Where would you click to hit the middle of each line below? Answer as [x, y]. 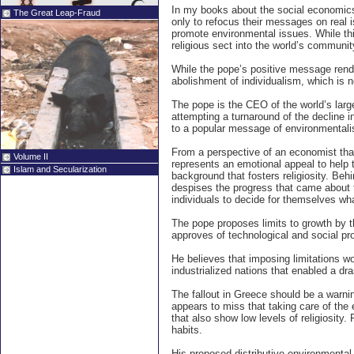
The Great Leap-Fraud [57, 13]
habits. [187, 330]
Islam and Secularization [61, 169]
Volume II [31, 156]
